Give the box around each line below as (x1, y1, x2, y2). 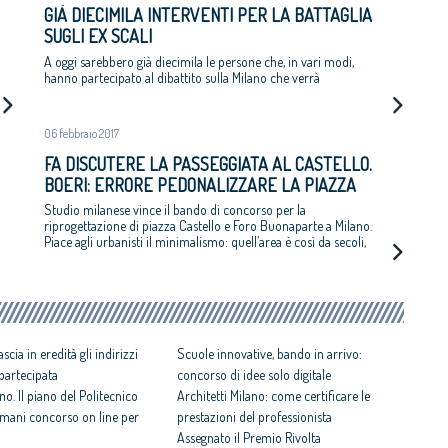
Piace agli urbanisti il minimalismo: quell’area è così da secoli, (44, 233, 366, 251)
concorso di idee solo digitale (176, 366, 331, 384)
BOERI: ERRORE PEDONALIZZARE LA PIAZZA (44, 173, 356, 196)
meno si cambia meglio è (44, 249, 176, 267)
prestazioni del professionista (176, 408, 332, 426)
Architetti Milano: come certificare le (176, 387, 370, 405)
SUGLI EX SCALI (44, 25, 152, 47)
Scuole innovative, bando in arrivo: (176, 345, 362, 363)
